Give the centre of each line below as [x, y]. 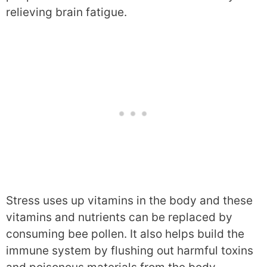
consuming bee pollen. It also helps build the [125, 234]
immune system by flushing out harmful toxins [130, 251]
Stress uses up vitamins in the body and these [129, 201]
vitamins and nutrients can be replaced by [119, 217]
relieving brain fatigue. [66, 12]
